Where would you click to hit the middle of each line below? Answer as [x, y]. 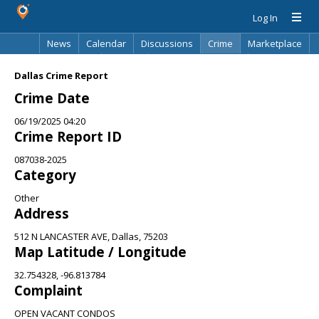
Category [45, 175]
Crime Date [52, 98]
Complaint [48, 290]
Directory [176, 63]
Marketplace [275, 43]
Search [225, 63]
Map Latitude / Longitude [100, 252]
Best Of [125, 63]
